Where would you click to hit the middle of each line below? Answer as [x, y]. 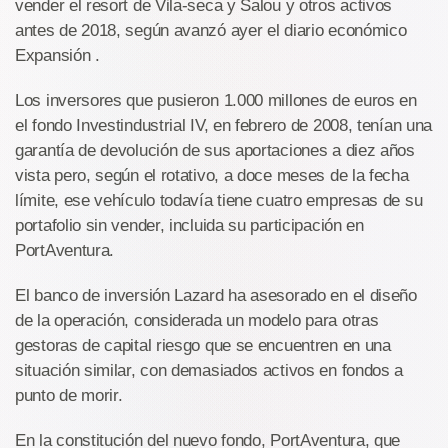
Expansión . [57, 56]
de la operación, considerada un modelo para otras [197, 321]
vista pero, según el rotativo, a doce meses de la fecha [212, 176]
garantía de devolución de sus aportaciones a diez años [215, 151]
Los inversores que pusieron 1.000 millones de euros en [216, 101]
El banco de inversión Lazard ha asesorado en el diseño [216, 296]
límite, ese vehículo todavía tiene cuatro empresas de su [219, 201]
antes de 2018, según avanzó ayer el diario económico [211, 31]
